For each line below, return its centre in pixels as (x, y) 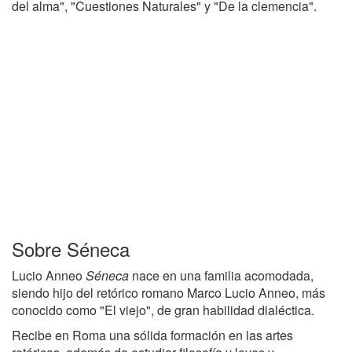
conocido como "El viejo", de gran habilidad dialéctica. (163, 310)
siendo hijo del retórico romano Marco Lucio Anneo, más (169, 293)
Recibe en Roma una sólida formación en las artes (152, 335)
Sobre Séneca (71, 249)
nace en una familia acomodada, (221, 275)
